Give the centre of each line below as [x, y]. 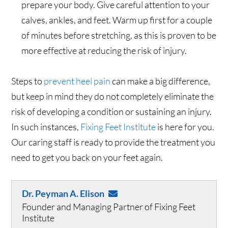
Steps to [28, 81]
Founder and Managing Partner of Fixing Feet [109, 207]
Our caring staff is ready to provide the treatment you [113, 142]
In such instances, [46, 127]
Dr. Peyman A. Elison [63, 194]
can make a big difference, [161, 81]
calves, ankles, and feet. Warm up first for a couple [117, 20]
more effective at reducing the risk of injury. [104, 51]
